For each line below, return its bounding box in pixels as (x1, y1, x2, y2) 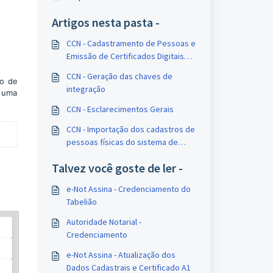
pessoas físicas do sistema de (66, 136, 178, 147)
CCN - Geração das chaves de (66, 71, 172, 82)
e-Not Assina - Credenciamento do (66, 183, 191, 194)
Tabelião (66, 196, 97, 207)
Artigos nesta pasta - (51, 15, 160, 30)
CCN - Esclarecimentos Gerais (66, 104, 174, 115)
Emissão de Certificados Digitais (66, 51, 184, 62)
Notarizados (66, 63, 111, 74)
